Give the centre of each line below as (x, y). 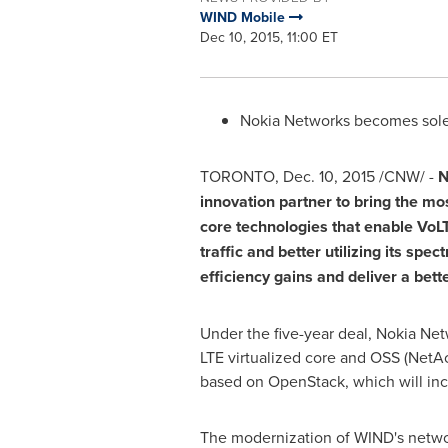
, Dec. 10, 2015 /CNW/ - (356, 176)
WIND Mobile (244, 17)
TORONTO (237, 176)
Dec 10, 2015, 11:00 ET (268, 37)
